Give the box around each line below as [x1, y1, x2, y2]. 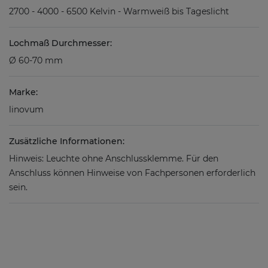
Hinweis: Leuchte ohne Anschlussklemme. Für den [9, 153, 218, 165]
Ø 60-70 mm [9, 55, 63, 66]
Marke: [9, 87, 38, 98]
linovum [9, 104, 44, 115]
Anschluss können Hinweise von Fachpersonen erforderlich [9, 167, 255, 179]
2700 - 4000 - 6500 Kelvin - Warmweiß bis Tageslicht [9, 6, 229, 17]
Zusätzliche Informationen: [9, 136, 124, 147]
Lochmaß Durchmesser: [9, 38, 112, 49]
